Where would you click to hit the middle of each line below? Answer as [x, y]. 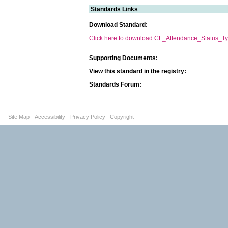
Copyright [122, 116]
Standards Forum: [115, 85]
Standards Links [114, 9]
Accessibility [50, 116]
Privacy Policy [88, 116]
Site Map [19, 116]
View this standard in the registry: [138, 72]
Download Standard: [118, 25]
